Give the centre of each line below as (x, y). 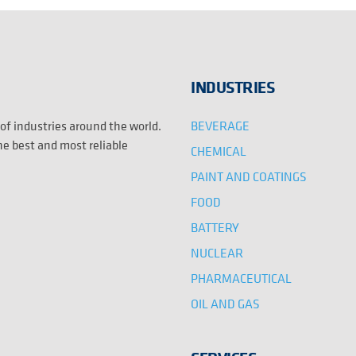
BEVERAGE (221, 125)
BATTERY (215, 227)
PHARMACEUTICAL (242, 278)
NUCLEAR (217, 252)
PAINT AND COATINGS (249, 176)
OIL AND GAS (226, 303)
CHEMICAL (219, 151)
